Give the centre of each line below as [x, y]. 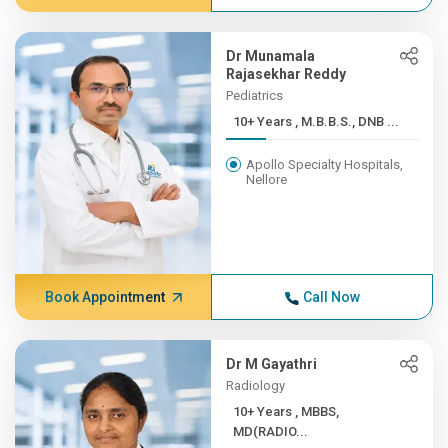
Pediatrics [255, 95]
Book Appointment [104, 297]
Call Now [331, 297]
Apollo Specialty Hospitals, [325, 164]
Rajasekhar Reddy [286, 74]
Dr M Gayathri [272, 364]
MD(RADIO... [271, 431]
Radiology [256, 385]
